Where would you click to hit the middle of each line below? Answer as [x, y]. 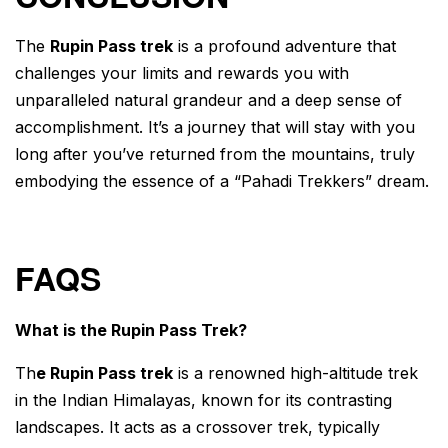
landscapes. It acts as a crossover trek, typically [197, 426]
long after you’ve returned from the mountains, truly [215, 154]
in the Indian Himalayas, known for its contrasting [203, 399]
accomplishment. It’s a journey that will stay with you [215, 127]
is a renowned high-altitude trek [295, 372]
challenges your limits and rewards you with [182, 73]
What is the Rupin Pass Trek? [131, 329]
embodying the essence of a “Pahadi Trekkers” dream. [222, 181]
